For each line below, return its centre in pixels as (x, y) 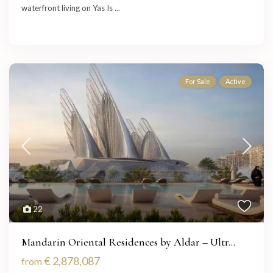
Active (235, 82)
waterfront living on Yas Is (68, 8)
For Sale (197, 82)
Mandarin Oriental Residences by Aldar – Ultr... (129, 242)
